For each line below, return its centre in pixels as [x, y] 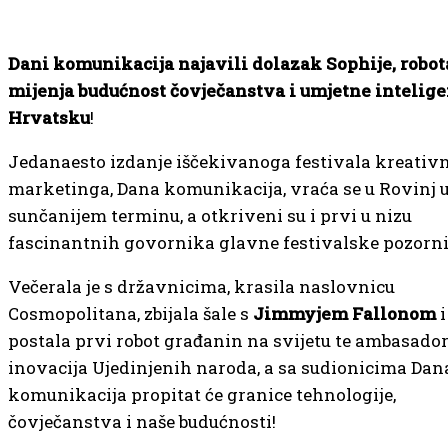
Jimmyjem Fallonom [344, 313]
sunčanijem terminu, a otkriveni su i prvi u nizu [210, 215]
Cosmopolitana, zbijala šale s [130, 313]
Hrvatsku [49, 117]
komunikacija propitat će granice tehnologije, [202, 394]
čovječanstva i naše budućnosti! [142, 421]
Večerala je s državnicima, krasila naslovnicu [201, 286]
